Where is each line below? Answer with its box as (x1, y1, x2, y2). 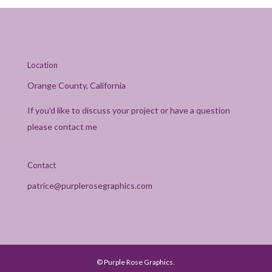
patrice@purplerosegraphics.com (27, 180, 152, 191)
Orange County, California (27, 80, 126, 90)
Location (27, 59, 58, 70)
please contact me (27, 121, 97, 132)
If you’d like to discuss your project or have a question (27, 104, 230, 115)
